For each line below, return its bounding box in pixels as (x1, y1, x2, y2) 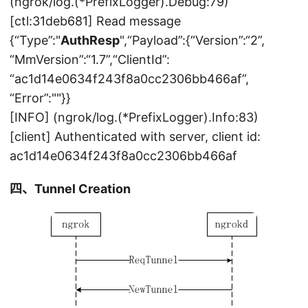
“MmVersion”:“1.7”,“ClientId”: (10, 52, 170, 67)
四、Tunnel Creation (10, 181, 131, 196)
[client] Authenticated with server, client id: (10, 129, 261, 144)
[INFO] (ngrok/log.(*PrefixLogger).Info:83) (10, 109, 258, 124)
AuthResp (60, 32, 120, 47)
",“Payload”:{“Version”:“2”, (120, 32, 265, 47)
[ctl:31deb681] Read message (10, 13, 181, 28)
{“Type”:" (10, 32, 60, 47)
